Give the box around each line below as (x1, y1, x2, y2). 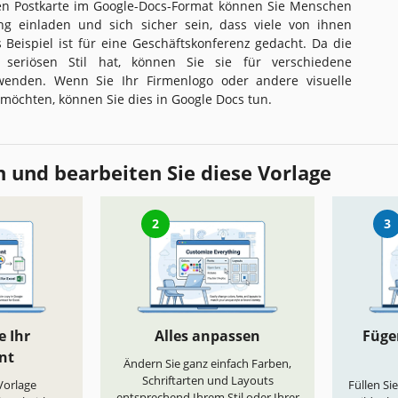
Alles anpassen (155, 326, 260, 346)
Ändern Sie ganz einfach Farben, (123, 355, 291, 372)
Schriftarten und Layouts (141, 372, 274, 389)
